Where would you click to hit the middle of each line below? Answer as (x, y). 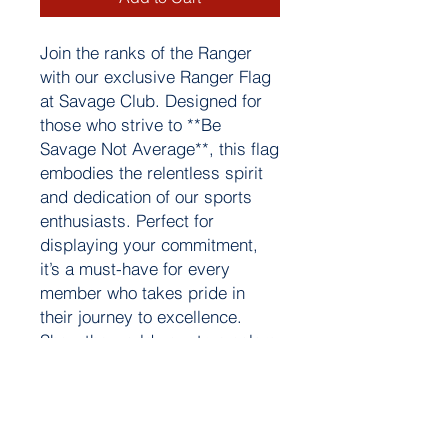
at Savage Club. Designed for (151, 100)
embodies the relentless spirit (151, 172)
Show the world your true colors (158, 340)
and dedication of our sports (146, 196)
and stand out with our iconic (148, 364)
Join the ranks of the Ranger (146, 52)
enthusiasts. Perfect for (127, 220)
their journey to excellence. (141, 316)
